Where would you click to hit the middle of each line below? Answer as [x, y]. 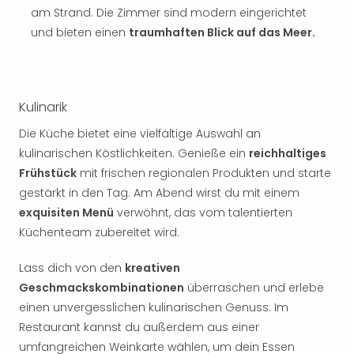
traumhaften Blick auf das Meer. [222, 32]
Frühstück [48, 173]
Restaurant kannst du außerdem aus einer [139, 327]
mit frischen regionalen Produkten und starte [204, 173]
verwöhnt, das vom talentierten [203, 213]
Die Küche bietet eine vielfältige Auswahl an [140, 134]
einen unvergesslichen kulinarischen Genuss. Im [154, 307]
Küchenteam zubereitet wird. [99, 232]
